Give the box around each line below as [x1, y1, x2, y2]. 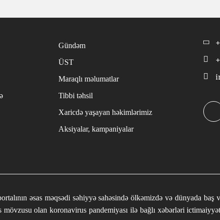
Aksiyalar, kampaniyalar [58, 124, 134, 133]
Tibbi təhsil [58, 91, 93, 100]
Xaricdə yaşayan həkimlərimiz [58, 108, 152, 116]
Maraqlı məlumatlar [58, 74, 119, 83]
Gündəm [58, 41, 85, 50]
